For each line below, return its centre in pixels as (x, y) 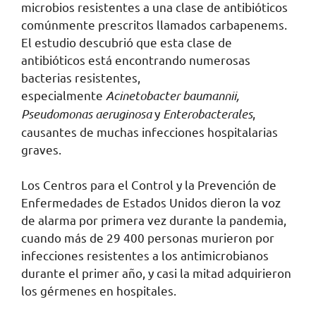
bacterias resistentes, (81, 77)
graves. (41, 149)
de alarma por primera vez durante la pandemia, (154, 220)
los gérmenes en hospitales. (99, 291)
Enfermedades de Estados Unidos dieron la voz (151, 202)
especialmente (63, 95)
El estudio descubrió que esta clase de (127, 42)
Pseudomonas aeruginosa (86, 113)
